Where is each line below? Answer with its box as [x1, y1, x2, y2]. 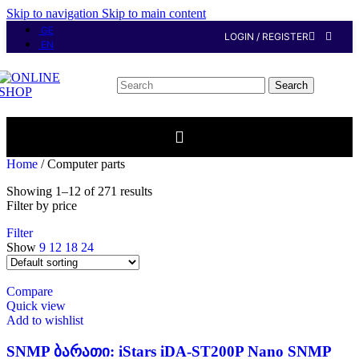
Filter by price [6, 199, 77, 212]
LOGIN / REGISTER [224, 30, 309, 42]
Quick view [6, 299, 66, 313]
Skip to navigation [6, 6, 102, 20]
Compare [6, 284, 53, 298]
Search [275, 79, 308, 91]
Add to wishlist [6, 313, 83, 327]
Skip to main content [102, 6, 206, 20]
